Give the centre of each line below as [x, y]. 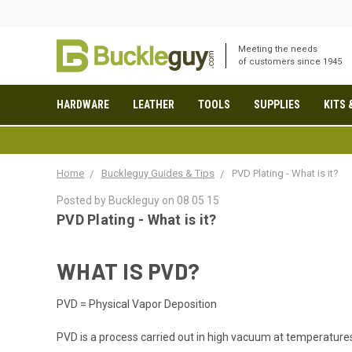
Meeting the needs [278, 49]
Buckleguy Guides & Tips [158, 173]
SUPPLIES [277, 104]
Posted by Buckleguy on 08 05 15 [138, 200]
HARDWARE [83, 104]
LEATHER [154, 104]
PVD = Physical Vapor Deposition [137, 304]
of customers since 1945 [290, 62]
